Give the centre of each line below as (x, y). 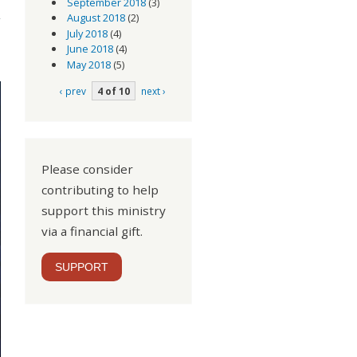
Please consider (87, 169)
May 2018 (88, 64)
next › (154, 90)
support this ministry (104, 210)
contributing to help (100, 189)
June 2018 (90, 49)
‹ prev (73, 90)
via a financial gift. (92, 231)
